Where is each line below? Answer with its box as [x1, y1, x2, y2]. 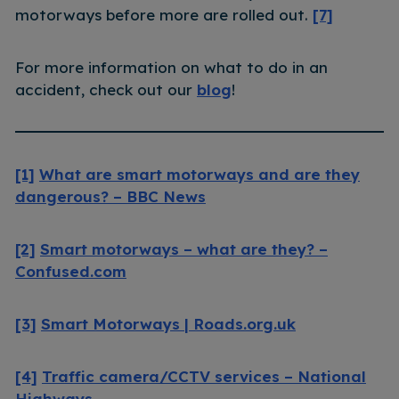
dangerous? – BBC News [15, 186, 206, 206]
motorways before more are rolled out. [15, 4, 313, 24]
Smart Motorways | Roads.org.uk [41, 313, 296, 333]
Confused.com [15, 261, 126, 281]
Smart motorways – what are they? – [40, 239, 328, 258]
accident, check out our [15, 79, 197, 99]
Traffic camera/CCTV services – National [42, 366, 366, 386]
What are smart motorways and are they [39, 164, 360, 183]
